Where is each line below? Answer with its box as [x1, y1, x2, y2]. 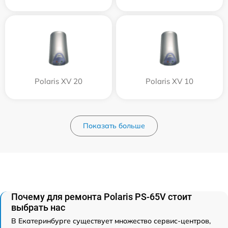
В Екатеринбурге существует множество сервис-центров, [11, 216, 211, 225]
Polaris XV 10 [146, 76, 193, 86]
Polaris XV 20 [35, 76, 82, 86]
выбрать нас [11, 202, 65, 213]
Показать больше [83, 121, 145, 130]
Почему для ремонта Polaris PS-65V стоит [11, 191, 192, 202]
